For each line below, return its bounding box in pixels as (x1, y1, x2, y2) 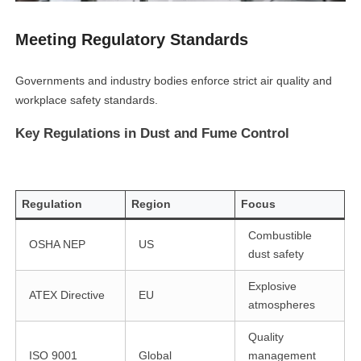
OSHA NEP (29, 238, 86, 251)
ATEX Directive (29, 288, 106, 302)
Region (131, 198, 172, 211)
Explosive (248, 280, 297, 293)
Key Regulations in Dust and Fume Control (15, 126, 290, 142)
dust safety (248, 247, 305, 261)
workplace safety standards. (15, 93, 159, 107)
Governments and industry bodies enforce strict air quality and (15, 74, 333, 88)
